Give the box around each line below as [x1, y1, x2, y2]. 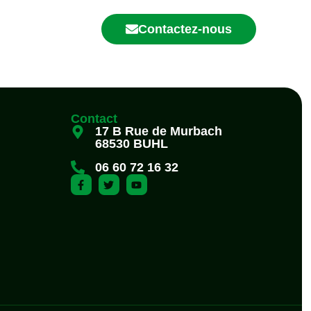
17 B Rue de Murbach [94, 124, 222, 139]
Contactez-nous [138, 22, 233, 36]
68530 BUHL [94, 137, 168, 151]
